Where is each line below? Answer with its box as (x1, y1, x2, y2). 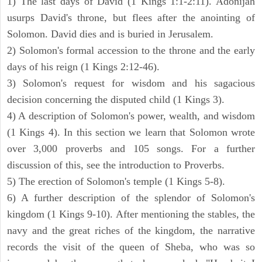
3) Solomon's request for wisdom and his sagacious (7, 77, 255, 89)
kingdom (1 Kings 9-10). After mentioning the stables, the (7, 208, 255, 220)
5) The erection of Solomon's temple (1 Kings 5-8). (7, 175, 225, 188)
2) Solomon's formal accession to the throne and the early (7, 44, 255, 57)
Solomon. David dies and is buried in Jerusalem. (7, 28, 213, 40)
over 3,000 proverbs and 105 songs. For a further (7, 143, 255, 155)
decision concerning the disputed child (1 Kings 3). (7, 94, 225, 106)
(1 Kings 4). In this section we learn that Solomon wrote (7, 126, 255, 139)
